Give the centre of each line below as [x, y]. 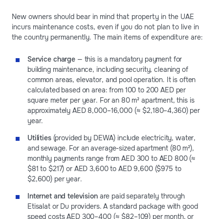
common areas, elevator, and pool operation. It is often [112, 79]
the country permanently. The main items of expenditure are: [107, 37]
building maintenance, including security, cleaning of [108, 69]
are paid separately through [141, 196]
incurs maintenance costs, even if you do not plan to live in [105, 27]
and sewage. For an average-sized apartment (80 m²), [111, 148]
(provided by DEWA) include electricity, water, [123, 138]
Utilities [39, 138]
